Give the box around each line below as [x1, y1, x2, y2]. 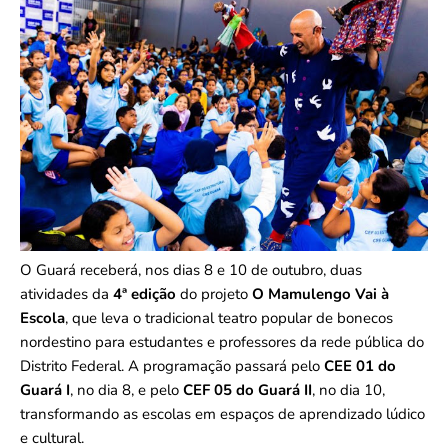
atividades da [20, 284, 113, 305]
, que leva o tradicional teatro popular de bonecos [65, 308, 393, 329]
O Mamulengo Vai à [252, 284, 389, 305]
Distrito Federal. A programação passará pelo [20, 356, 324, 377]
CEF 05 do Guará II [183, 380, 312, 401]
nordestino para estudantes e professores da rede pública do [20, 332, 424, 353]
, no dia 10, [312, 380, 385, 401]
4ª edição [113, 284, 176, 305]
